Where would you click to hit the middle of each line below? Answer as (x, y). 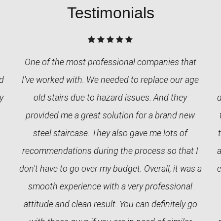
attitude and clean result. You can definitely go (110, 204)
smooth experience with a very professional (110, 186)
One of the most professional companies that (110, 62)
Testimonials (110, 13)
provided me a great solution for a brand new (110, 115)
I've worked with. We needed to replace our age (110, 80)
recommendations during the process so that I (110, 151)
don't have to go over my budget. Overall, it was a (110, 168)
